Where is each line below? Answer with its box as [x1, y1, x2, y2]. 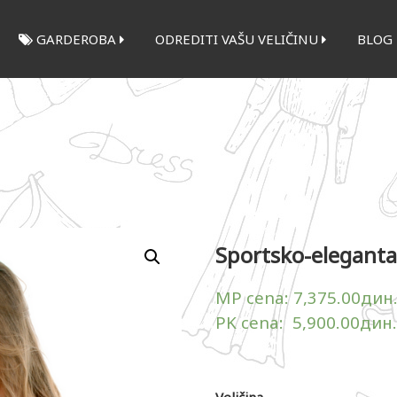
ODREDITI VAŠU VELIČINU [155, 30, 322, 48]
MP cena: [214, 285, 293, 308]
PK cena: [214, 310, 292, 333]
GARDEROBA [33, 30, 120, 48]
